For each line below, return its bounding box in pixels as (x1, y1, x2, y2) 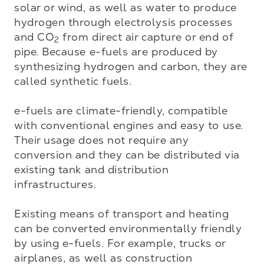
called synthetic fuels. (14, 75, 132, 87)
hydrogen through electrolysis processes (14, 16, 233, 28)
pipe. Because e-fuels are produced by (14, 45, 218, 58)
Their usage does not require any (14, 134, 189, 146)
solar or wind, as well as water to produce (14, 1, 237, 14)
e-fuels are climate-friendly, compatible (14, 104, 228, 117)
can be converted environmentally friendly (14, 222, 242, 235)
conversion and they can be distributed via (14, 148, 240, 161)
